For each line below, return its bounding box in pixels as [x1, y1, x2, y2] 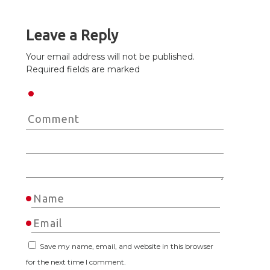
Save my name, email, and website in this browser [40, 242, 213, 251]
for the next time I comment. [26, 257, 126, 267]
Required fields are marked [26, 64, 140, 75]
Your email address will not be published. [26, 51, 195, 63]
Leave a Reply [26, 27, 118, 44]
